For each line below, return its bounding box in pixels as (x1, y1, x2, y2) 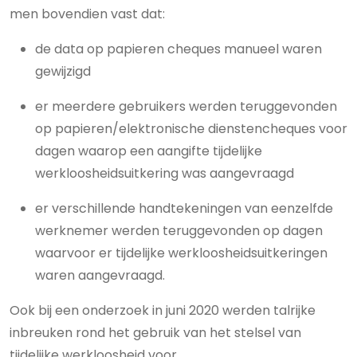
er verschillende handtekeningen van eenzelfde (35, 199, 333, 218)
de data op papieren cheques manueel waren (35, 40, 322, 58)
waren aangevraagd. (35, 266, 165, 284)
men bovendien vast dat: (10, 5, 165, 23)
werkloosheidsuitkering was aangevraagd (35, 164, 294, 182)
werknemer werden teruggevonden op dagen (35, 222, 323, 240)
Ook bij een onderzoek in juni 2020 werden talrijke (10, 301, 316, 320)
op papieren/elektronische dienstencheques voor (35, 120, 347, 138)
